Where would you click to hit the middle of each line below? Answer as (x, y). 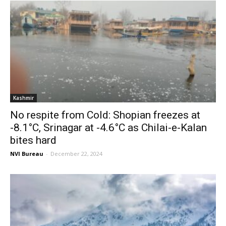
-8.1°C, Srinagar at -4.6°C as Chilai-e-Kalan (108, 127)
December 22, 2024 (76, 153)
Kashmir (23, 98)
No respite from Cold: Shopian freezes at (105, 115)
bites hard (33, 140)
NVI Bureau (27, 153)
